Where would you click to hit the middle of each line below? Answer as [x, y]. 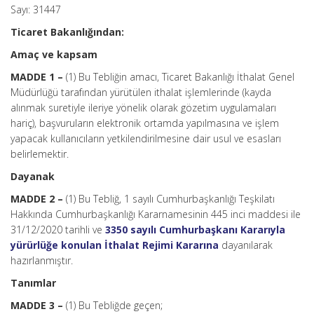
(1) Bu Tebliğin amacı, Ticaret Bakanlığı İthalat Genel [180, 77]
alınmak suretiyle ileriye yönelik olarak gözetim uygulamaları [143, 108]
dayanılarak [246, 245]
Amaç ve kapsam [54, 54]
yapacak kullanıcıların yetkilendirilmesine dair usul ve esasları [146, 138]
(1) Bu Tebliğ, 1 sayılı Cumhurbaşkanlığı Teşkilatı [170, 199]
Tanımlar [33, 283]
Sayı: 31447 [36, 9]
